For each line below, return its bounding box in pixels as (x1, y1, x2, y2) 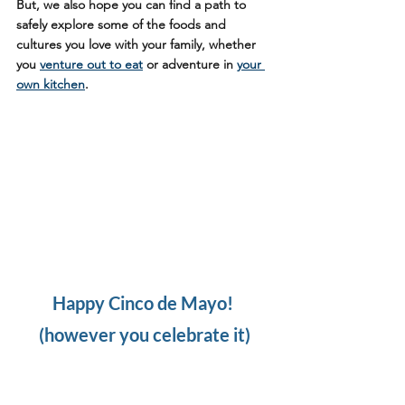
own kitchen (16, 75, 85, 92)
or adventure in (143, 55, 237, 72)
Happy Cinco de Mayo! (52, 291, 237, 314)
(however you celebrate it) (39, 323, 250, 345)
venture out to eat (40, 55, 143, 72)
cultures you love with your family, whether (16, 35, 259, 52)
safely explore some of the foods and (16, 15, 230, 33)
